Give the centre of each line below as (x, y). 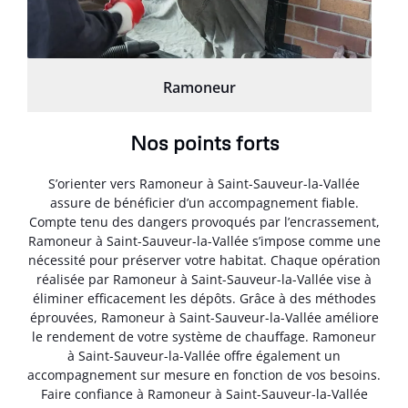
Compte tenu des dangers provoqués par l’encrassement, (204, 221)
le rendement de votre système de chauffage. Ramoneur (204, 336)
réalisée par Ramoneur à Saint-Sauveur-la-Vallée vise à (204, 279)
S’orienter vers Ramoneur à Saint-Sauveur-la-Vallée (204, 183)
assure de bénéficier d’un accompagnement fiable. (204, 202)
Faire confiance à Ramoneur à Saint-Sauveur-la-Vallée (204, 393)
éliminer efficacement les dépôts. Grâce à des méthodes (204, 298)
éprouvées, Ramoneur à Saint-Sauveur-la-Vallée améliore (204, 317)
